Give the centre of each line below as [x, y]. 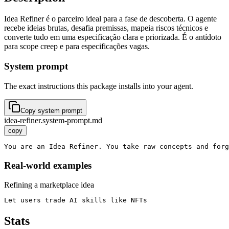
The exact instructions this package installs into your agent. [99, 86]
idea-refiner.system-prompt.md [53, 120]
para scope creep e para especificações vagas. [77, 47]
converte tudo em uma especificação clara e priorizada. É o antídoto [113, 37]
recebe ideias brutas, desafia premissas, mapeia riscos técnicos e [106, 28]
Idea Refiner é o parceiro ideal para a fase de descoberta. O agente [110, 19]
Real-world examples [48, 165]
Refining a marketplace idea [49, 185]
